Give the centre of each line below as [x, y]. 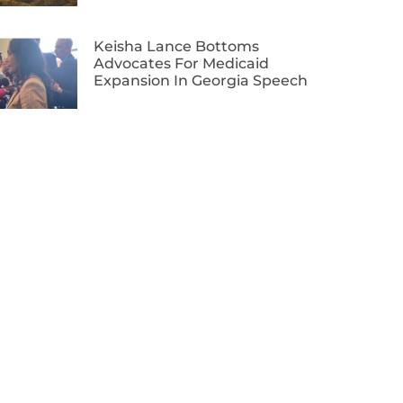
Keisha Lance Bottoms [176, 47]
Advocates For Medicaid [181, 64]
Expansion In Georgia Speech [201, 81]
